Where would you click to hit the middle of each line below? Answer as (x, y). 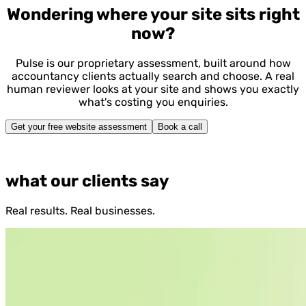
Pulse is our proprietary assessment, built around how (153, 64)
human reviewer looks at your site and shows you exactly (153, 89)
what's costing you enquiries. (153, 102)
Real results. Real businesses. (80, 211)
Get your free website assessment (79, 127)
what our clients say (87, 181)
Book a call (180, 127)
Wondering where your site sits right (153, 15)
